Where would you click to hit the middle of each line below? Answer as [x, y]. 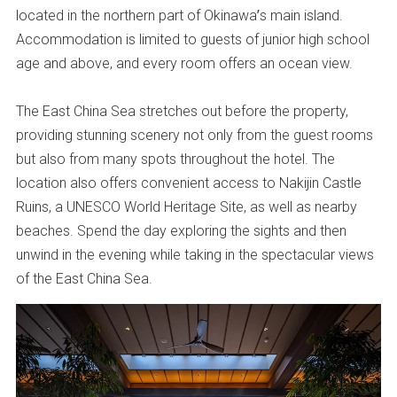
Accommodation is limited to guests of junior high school [192, 39]
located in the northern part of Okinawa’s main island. [179, 16]
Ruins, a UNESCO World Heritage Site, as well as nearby [186, 207]
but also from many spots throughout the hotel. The [175, 159]
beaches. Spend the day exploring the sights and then [181, 231]
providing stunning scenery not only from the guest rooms [194, 135]
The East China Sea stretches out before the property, [182, 111]
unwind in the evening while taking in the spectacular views [195, 255]
